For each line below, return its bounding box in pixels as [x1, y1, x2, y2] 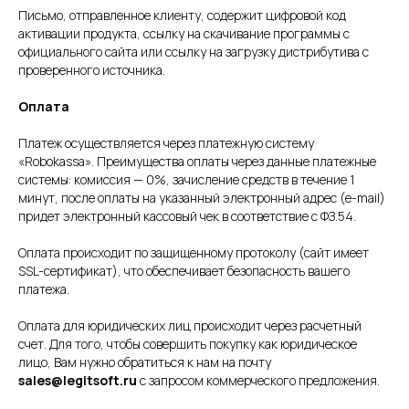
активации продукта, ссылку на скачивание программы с [18, 25, 350, 43]
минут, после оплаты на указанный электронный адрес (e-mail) [18, 189, 385, 207]
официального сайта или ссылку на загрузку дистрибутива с [18, 43, 369, 61]
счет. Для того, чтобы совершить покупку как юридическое [18, 335, 357, 353]
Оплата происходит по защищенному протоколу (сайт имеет [18, 244, 369, 262]
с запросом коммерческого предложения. [137, 372, 380, 390]
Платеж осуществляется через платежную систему [18, 134, 314, 152]
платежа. [18, 280, 69, 299]
